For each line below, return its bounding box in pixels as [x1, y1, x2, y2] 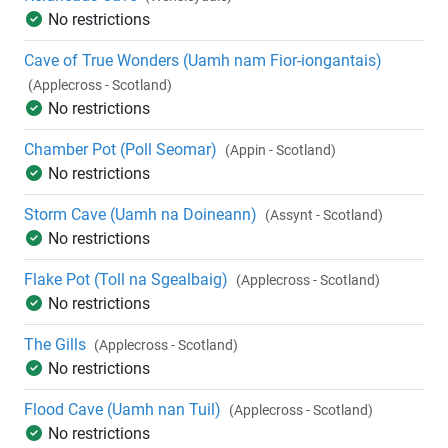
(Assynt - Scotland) [265, 207, 383, 224]
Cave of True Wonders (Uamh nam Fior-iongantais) [24, 51, 382, 71]
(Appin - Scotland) [225, 142, 336, 159]
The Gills [24, 335, 86, 355]
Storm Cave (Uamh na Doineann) [24, 205, 257, 225]
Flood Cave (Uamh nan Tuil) [24, 400, 221, 420]
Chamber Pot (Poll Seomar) [24, 140, 217, 160]
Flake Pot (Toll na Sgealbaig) [24, 270, 228, 290]
